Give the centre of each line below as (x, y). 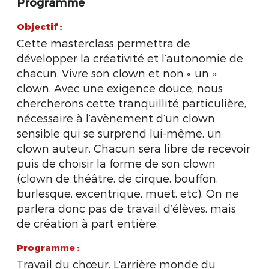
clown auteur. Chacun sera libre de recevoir (134, 148)
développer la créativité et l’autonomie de (130, 58)
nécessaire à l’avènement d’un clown (116, 118)
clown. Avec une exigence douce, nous (120, 88)
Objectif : (40, 27)
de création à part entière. (87, 223)
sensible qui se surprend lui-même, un (119, 133)
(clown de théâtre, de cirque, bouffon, (117, 178)
